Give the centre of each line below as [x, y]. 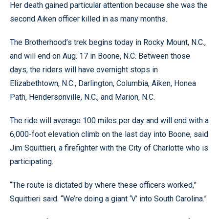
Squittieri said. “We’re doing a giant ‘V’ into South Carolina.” [108, 199]
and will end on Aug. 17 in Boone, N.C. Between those [100, 56]
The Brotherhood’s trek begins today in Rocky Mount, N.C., [108, 42]
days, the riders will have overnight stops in [84, 70]
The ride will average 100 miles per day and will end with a [109, 120]
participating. [32, 162]
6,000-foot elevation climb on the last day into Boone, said [109, 134]
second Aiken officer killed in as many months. [88, 19]
